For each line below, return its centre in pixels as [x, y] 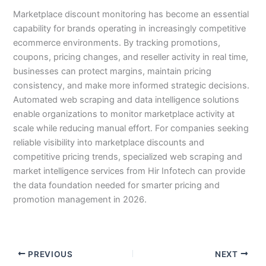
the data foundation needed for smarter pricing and [117, 186]
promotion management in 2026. [80, 200]
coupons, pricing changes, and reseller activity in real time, [131, 57]
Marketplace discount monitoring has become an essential [131, 15]
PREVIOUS [49, 254]
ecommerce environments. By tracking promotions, [117, 43]
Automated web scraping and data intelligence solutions [126, 100]
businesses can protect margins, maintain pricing [113, 72]
